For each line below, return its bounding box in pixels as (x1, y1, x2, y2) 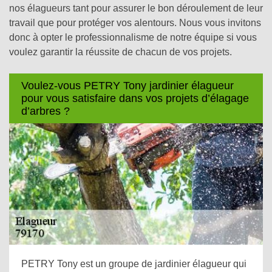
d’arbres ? (21, 104, 70, 117)
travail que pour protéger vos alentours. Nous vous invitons (9, 18, 261, 28)
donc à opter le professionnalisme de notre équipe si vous (9, 32, 257, 42)
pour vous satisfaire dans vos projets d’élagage (21, 92, 249, 104)
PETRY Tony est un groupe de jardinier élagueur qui (21, 259, 246, 269)
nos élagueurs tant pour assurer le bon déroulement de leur (9, 3, 263, 13)
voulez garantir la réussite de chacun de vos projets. (9, 47, 232, 57)
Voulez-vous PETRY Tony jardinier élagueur (21, 79, 234, 92)
